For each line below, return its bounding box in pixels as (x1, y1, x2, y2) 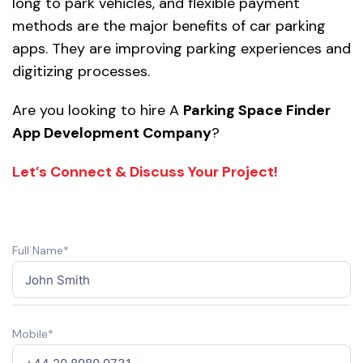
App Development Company (12, 123, 211, 143)
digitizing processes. (12, 62, 150, 82)
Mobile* (12, 327, 53, 342)
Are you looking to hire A (12, 100, 183, 121)
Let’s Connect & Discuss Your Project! (12, 162, 278, 182)
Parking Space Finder (183, 100, 331, 121)
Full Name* (12, 243, 69, 258)
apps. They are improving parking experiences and (12, 39, 351, 59)
